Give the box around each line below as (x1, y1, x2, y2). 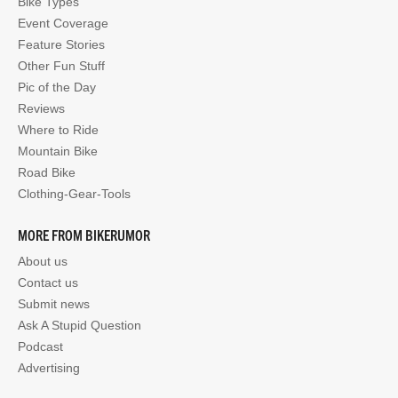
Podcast (18, 339, 63, 354)
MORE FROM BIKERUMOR (18, 226, 150, 244)
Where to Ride (18, 123, 99, 138)
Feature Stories (18, 37, 105, 52)
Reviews (18, 101, 65, 116)
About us (18, 254, 68, 269)
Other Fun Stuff (18, 59, 105, 74)
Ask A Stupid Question (18, 318, 141, 333)
